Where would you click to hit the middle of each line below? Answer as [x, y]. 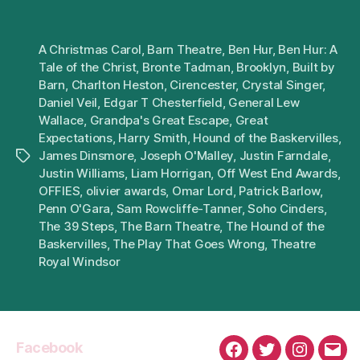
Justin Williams [82, 174]
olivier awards [126, 191]
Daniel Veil [68, 103]
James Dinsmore [86, 156]
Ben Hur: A [308, 50]
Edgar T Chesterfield [163, 103]
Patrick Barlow [279, 191]
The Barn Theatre [170, 227]
